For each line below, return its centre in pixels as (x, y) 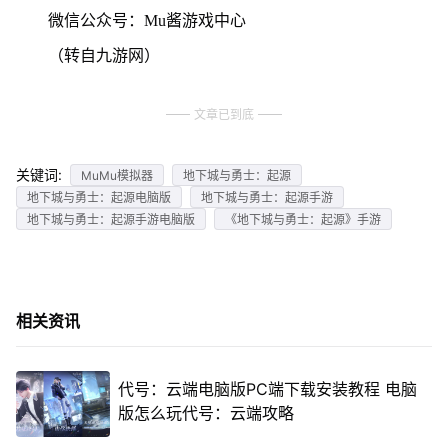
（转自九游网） (103, 55)
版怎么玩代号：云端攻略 (205, 413)
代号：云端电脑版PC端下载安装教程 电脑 (267, 389)
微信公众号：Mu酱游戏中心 (146, 20)
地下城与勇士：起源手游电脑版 (110, 219)
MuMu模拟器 (116, 175)
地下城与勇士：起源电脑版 (98, 197)
